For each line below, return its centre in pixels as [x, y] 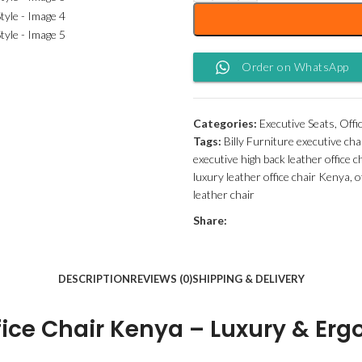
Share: [210, 220]
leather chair [224, 194]
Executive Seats [297, 123]
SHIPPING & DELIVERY [248, 279]
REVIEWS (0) [161, 279]
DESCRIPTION [94, 279]
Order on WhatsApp [295, 67]
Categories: [225, 123]
